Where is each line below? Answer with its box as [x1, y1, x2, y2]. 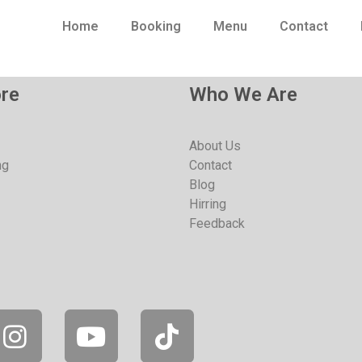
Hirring [189, 196, 226, 213]
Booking [131, 19, 182, 34]
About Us [189, 138, 241, 154]
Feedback [189, 216, 245, 232]
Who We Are [189, 83, 297, 107]
